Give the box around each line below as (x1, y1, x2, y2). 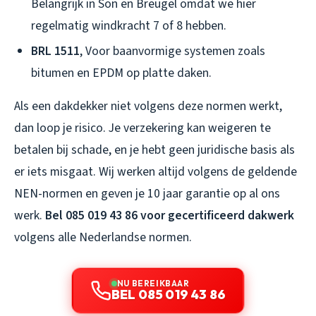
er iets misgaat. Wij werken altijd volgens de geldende (14, 163, 297, 181)
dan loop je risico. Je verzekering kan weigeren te (14, 119, 271, 138)
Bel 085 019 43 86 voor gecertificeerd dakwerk (45, 207, 294, 225)
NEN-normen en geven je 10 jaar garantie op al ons (14, 185, 280, 203)
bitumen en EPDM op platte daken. (31, 64, 212, 83)
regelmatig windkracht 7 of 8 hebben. (31, 16, 226, 35)
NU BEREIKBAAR (116, 278, 190, 289)
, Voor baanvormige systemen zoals (80, 42, 265, 61)
